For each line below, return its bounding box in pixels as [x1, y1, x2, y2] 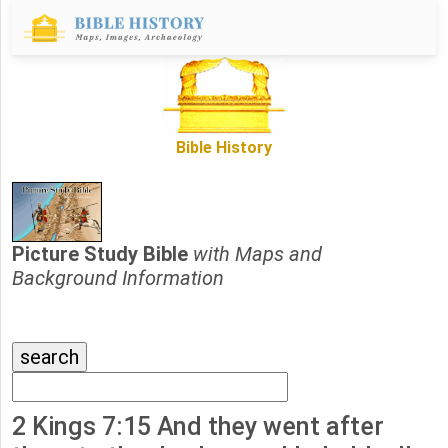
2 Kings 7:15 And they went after [12, 412, 384, 442]
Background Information [12, 266, 224, 291]
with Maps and [193, 242, 322, 267]
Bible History [176, 138, 272, 158]
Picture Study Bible [12, 242, 193, 267]
